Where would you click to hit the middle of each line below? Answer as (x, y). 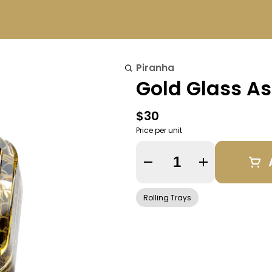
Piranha (155, 68)
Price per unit (159, 130)
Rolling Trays (167, 198)
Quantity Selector (201, 160)
